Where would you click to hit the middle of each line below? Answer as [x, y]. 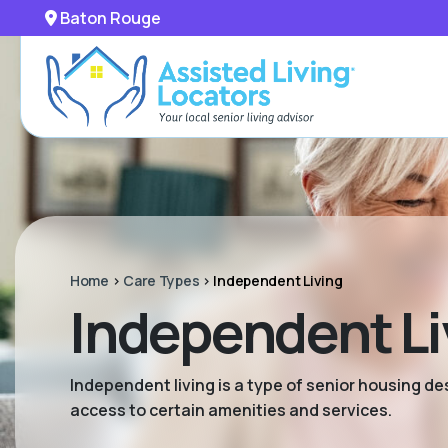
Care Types [161, 280]
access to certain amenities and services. [231, 410]
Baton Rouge [109, 18]
